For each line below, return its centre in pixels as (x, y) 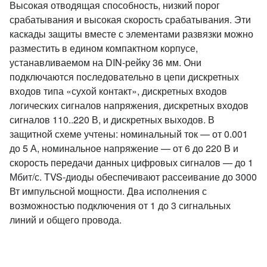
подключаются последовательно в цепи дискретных (124, 77)
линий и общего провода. (66, 220)
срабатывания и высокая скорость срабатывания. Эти (130, 19)
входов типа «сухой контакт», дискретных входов (118, 91)
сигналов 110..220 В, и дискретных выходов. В (112, 119)
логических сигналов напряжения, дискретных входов (129, 105)
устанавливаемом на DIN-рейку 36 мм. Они (105, 62)
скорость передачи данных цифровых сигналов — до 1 (131, 162)
